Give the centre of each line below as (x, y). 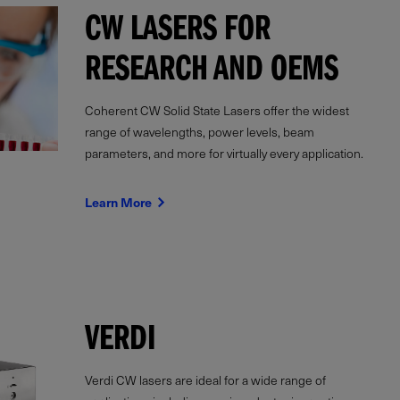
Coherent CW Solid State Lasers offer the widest (217, 111)
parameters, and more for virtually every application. (224, 154)
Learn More (119, 203)
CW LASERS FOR (177, 33)
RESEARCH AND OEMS (211, 73)
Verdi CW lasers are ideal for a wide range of (205, 380)
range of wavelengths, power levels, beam (199, 132)
